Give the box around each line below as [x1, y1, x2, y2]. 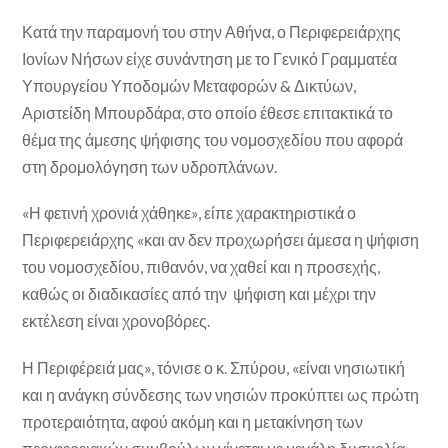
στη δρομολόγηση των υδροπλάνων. [22, 157, 278, 177]
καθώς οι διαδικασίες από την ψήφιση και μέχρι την [22, 284, 377, 304]
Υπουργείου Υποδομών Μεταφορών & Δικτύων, [22, 76, 357, 96]
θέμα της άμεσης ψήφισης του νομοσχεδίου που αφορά [22, 130, 404, 150]
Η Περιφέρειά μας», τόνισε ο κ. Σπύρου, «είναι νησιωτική [22, 357, 406, 377]
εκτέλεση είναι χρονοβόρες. [22, 311, 211, 331]
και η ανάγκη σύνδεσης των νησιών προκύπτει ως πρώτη [22, 384, 420, 404]
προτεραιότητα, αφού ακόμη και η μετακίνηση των [22, 411, 364, 431]
